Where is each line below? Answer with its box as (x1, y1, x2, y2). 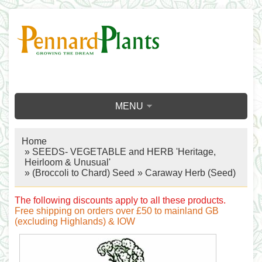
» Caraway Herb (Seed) (137, 168, 236, 178)
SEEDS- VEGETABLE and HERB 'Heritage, (32, 147, 216, 157)
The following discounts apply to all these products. (15, 195, 226, 205)
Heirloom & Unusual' (25, 157, 111, 167)
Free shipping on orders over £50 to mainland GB (15, 206, 219, 216)
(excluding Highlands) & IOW (15, 216, 135, 226)
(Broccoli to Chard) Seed (32, 168, 135, 178)
